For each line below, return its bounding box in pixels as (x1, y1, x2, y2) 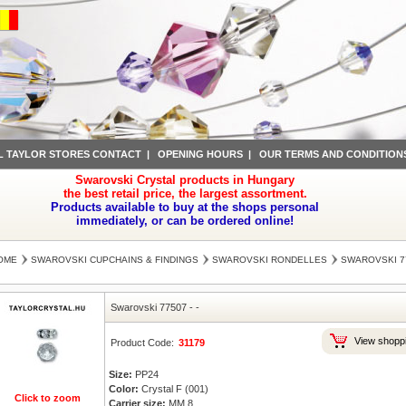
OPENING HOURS (157, 149, 243, 159)
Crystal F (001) (139, 383, 208, 394)
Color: (109, 383, 139, 394)
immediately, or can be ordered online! (76, 214, 294, 227)
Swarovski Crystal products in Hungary (75, 173, 295, 187)
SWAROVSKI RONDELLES (212, 255, 327, 265)
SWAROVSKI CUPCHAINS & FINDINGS (31, 255, 198, 265)
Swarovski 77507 (111, 302, 187, 313)
